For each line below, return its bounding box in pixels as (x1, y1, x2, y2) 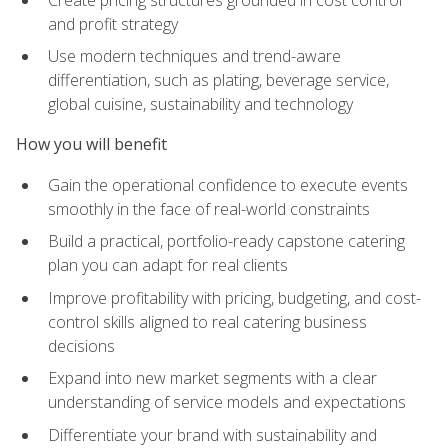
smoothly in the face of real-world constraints (48, 197, 370, 220)
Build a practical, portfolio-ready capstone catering (48, 230, 405, 253)
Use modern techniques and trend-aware (48, 45, 341, 68)
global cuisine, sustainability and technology (48, 93, 353, 116)
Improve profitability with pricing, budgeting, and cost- (48, 286, 421, 309)
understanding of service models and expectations (48, 391, 406, 414)
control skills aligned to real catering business (48, 310, 367, 333)
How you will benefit (16, 133, 167, 156)
